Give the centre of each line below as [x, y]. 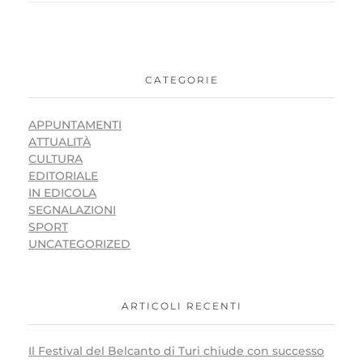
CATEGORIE [181, 79]
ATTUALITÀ [60, 141]
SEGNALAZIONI [72, 209]
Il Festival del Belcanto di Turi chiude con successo [176, 351]
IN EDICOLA [62, 192]
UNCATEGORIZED [79, 243]
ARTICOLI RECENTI [181, 305]
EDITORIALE [63, 175]
